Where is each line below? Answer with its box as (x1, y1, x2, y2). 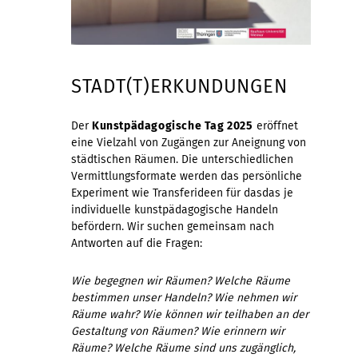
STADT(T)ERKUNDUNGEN (71, 74, 288, 97)
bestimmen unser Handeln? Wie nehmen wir (71, 290, 296, 304)
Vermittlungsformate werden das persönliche (71, 169, 302, 183)
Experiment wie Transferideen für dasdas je (71, 185, 293, 200)
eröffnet (253, 118, 298, 133)
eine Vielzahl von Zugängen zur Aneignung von (71, 135, 306, 149)
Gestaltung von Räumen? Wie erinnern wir (71, 324, 284, 338)
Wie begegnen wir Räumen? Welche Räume (71, 273, 290, 288)
